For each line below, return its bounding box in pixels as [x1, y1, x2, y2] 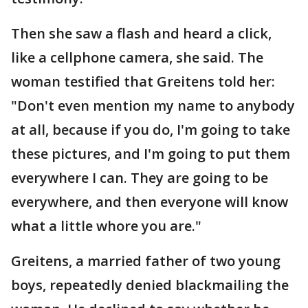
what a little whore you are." [11, 217, 201, 236]
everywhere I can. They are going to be [11, 168, 268, 188]
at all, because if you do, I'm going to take [11, 120, 290, 140]
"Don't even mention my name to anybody [11, 96, 295, 115]
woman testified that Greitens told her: [11, 72, 275, 91]
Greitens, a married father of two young [11, 252, 280, 271]
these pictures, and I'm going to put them [11, 144, 290, 164]
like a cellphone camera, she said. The [11, 48, 263, 67]
